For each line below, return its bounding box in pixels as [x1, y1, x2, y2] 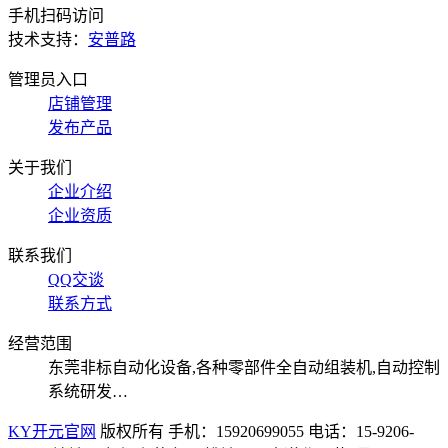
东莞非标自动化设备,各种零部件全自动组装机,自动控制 [48, 359, 440, 377]
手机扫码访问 [8, 7, 104, 25]
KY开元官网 [8, 423, 96, 441]
